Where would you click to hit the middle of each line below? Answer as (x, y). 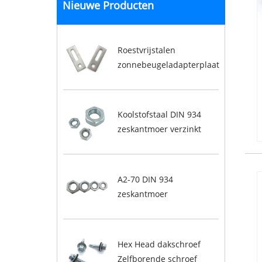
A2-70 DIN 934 (145, 180)
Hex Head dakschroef (159, 244)
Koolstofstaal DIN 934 (159, 115)
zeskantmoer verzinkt (159, 129)
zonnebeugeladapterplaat (168, 64)
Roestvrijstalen (146, 50)
